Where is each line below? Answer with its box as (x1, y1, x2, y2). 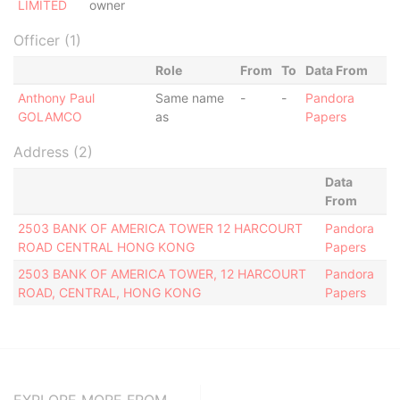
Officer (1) (13, 31, 81, 49)
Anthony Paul (17, 90, 95, 105)
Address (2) (13, 143, 93, 161)
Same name (154, 90, 224, 105)
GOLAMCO (17, 109, 82, 124)
